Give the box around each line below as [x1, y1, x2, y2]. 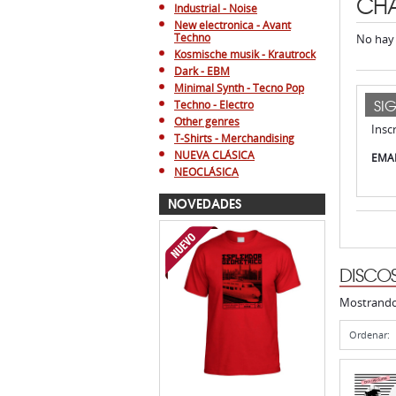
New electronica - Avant [174, 18, 291, 33]
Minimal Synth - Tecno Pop [174, 80, 304, 95]
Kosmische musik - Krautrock [174, 47, 316, 62]
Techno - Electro [174, 97, 254, 112]
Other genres [174, 114, 240, 129]
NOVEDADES [168, 194, 241, 213]
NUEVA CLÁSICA [174, 148, 255, 163]
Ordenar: [349, 328, 392, 341]
